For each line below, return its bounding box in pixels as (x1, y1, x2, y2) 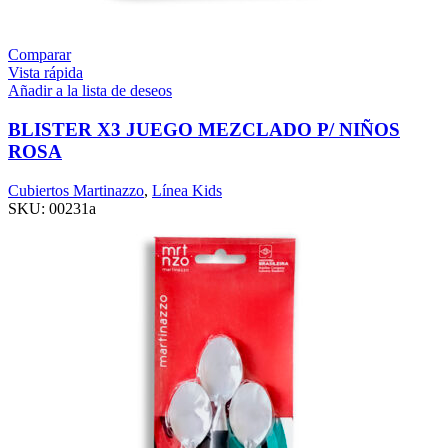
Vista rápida (8, 64, 83, 82)
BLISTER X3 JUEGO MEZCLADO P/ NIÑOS (8, 119, 400, 140)
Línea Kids (152, 181, 222, 199)
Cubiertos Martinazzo (8, 181, 144, 199)
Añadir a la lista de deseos (8, 82, 172, 100)
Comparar (8, 46, 71, 64)
